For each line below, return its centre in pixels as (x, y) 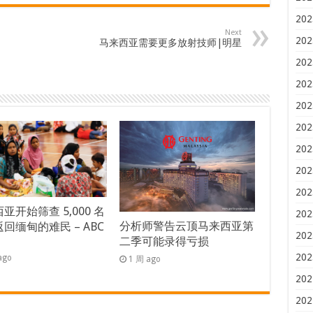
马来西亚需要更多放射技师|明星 (170, 43)
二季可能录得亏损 (165, 241)
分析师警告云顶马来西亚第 (187, 226)
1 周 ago (145, 259)
